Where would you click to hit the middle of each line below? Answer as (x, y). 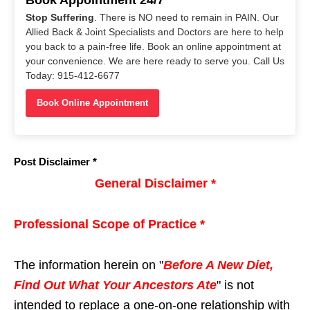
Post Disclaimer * (55, 161)
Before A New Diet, (218, 265)
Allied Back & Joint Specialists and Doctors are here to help (155, 31)
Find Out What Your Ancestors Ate (115, 285)
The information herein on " (89, 265)
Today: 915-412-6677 (73, 75)
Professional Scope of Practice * (109, 224)
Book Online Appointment (92, 102)
